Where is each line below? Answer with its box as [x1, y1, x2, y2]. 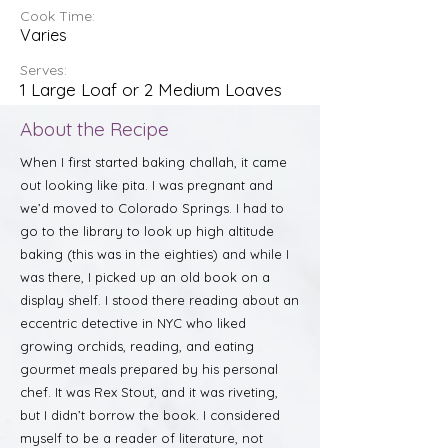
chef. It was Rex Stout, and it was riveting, [20, 384, 278, 400]
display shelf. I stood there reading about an [20, 292, 299, 308]
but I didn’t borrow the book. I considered [20, 407, 280, 423]
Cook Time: [20, 7, 95, 25]
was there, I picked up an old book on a [20, 269, 270, 285]
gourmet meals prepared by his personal [20, 361, 278, 377]
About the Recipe [20, 117, 169, 141]
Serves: [20, 61, 67, 79]
